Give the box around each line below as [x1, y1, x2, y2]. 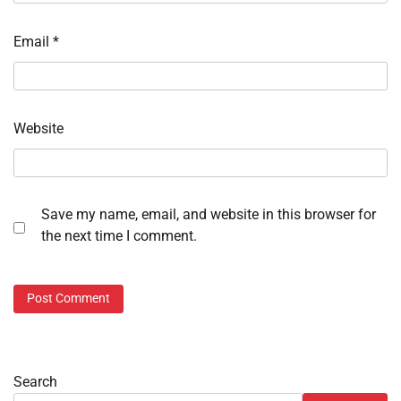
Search [13, 372, 57, 390]
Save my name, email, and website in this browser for [41, 206, 376, 224]
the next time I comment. [41, 227, 197, 245]
